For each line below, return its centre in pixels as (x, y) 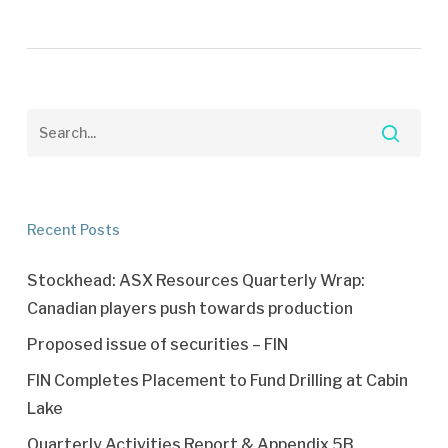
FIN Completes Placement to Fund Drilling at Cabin (217, 380)
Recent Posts (73, 229)
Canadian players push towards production (189, 308)
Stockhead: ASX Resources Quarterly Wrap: (195, 280)
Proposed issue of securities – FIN (157, 344)
